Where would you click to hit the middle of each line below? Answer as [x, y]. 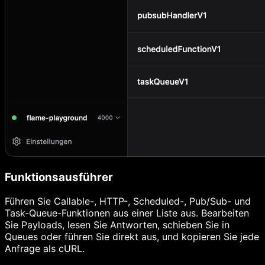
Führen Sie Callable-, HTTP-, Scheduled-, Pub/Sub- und [128, 201]
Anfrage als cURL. [45, 248]
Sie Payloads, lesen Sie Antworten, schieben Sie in [117, 224]
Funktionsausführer [59, 177]
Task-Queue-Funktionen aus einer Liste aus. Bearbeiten [127, 213]
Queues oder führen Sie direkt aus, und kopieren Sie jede [132, 236]
